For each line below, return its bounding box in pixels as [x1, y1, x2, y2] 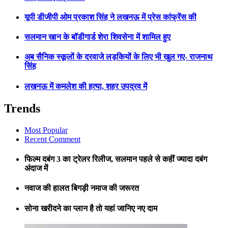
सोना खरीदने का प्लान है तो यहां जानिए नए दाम [24, 204, 157, 213]
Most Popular [24, 125, 68, 134]
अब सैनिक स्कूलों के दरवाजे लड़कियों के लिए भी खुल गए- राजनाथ [24, 52, 213, 62]
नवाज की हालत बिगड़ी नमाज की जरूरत [24, 184, 139, 193]
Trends [4, 101, 40, 115]
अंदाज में [24, 164, 48, 173]
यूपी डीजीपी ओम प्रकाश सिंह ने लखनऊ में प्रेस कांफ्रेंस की [24, 12, 196, 21]
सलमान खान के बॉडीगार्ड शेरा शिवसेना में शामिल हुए [24, 33, 170, 42]
